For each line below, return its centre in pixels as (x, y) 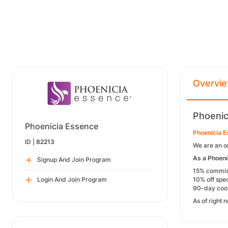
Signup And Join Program (74, 160)
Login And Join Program (72, 179)
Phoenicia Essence (62, 126)
